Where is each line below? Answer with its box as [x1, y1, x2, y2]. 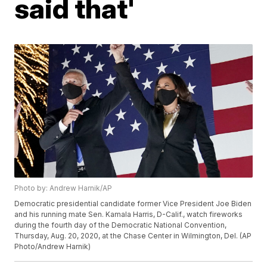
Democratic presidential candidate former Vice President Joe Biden [14, 199, 252, 209]
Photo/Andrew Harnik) [14, 242, 91, 252]
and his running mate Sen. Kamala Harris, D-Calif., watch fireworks [14, 210, 243, 219]
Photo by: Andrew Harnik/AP [14, 184, 113, 193]
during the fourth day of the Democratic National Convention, [14, 221, 227, 230]
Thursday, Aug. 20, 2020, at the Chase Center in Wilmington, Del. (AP [14, 231, 252, 241]
